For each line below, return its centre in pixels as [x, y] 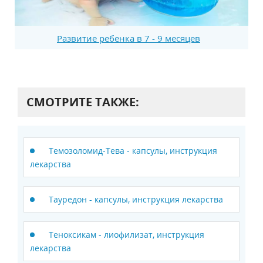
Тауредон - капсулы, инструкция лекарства [136, 199]
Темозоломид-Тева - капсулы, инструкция [133, 150]
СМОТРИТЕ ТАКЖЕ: [83, 102]
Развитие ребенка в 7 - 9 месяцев [129, 38]
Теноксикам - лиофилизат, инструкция [127, 234]
